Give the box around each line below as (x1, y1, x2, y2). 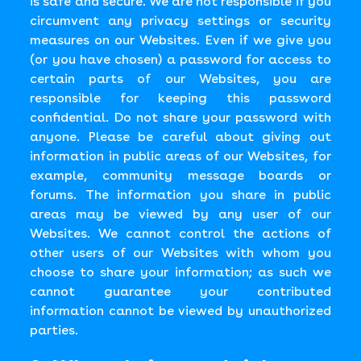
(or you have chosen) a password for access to (30, 52, 331, 67)
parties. (30, 322, 79, 338)
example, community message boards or (30, 168, 331, 183)
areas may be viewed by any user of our (30, 206, 331, 222)
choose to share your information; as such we (30, 264, 331, 280)
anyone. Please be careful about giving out (30, 129, 331, 144)
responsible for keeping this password (30, 90, 331, 106)
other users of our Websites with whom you (30, 245, 331, 260)
